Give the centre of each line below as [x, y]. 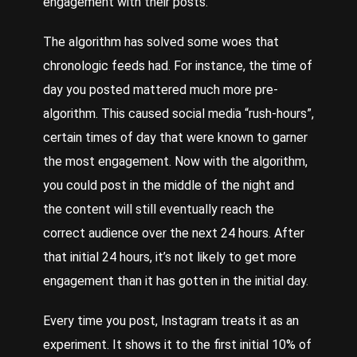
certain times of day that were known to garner [175, 137]
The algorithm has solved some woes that [161, 41]
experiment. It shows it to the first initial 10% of [177, 344]
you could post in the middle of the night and [169, 185]
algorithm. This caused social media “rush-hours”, [178, 113]
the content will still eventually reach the [159, 209]
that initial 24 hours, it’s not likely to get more [170, 257]
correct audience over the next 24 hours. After [174, 233]
